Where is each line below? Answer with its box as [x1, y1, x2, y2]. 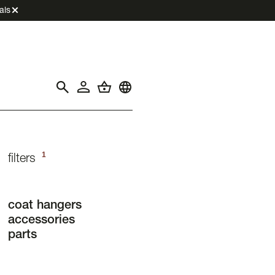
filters [7, 153, 39, 166]
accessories [7, 215, 75, 228]
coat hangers [7, 200, 82, 213]
